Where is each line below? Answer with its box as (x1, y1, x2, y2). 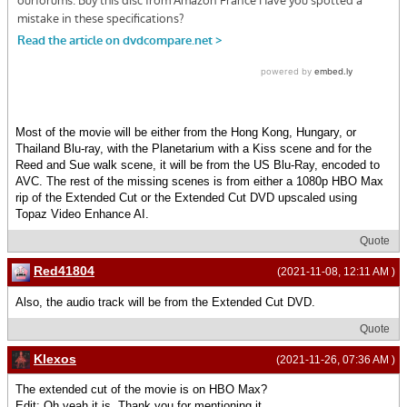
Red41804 (34, 263, 94, 279)
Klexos (34, 351, 76, 366)
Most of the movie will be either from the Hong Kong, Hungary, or (15, 125, 356, 140)
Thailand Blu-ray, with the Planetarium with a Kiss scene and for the (15, 142, 372, 156)
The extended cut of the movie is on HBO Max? (15, 382, 267, 397)
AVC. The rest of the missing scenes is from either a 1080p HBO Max (15, 174, 383, 189)
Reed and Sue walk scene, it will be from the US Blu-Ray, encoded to (15, 158, 380, 173)
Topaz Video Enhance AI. (15, 207, 149, 222)
